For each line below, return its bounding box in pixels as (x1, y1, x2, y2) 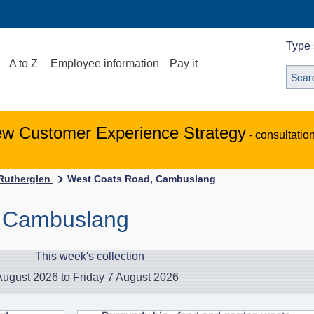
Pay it (170, 57, 198, 69)
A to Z (9, 57, 39, 69)
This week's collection (35, 250, 144, 262)
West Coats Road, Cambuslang (67, 173, 216, 184)
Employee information (50, 57, 160, 69)
